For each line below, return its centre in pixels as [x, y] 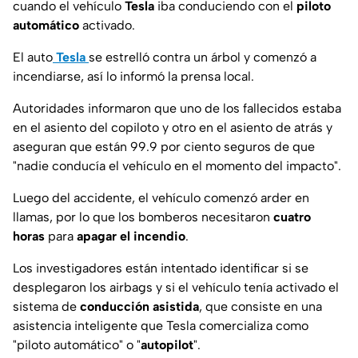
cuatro [290, 217]
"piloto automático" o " [77, 345]
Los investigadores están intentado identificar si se [161, 268]
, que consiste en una [261, 307]
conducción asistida [139, 307]
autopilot [167, 345]
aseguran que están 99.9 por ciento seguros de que [164, 147]
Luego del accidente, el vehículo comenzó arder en [161, 198]
